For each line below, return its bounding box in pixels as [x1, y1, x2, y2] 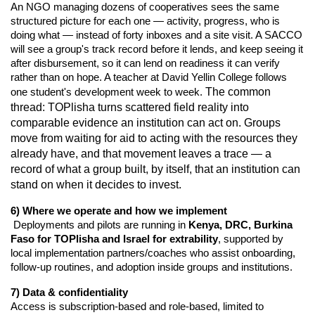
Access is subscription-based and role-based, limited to [11, 300, 264, 312]
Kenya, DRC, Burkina [188, 218, 292, 231]
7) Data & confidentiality [11, 285, 128, 298]
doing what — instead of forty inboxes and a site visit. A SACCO [11, 28, 302, 41]
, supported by [218, 232, 283, 245]
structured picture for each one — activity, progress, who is [11, 14, 280, 27]
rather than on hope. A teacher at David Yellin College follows [11, 70, 287, 83]
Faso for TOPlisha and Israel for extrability [11, 232, 218, 245]
